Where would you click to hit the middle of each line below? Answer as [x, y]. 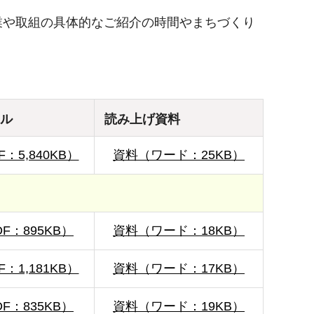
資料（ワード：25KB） [179, 155]
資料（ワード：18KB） [179, 231]
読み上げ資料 [142, 120]
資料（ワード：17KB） [179, 269]
